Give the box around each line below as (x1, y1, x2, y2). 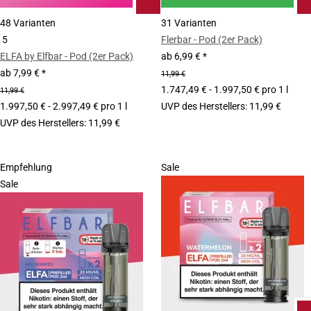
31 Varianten (161, 17, 217, 28)
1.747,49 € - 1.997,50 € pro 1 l (161, 84, 288, 95)
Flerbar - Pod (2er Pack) (161, 34, 262, 45)
